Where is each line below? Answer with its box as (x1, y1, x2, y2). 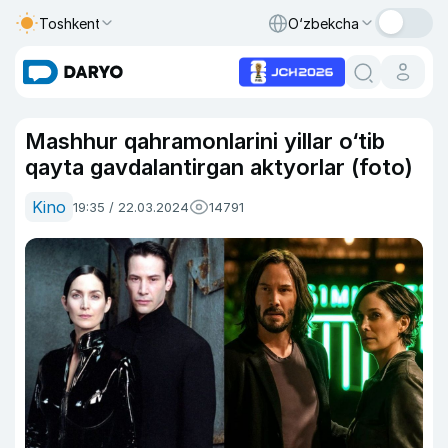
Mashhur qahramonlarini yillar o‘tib (25, 128, 385, 154)
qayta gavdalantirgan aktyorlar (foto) (25, 154, 413, 180)
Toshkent (39, 14, 101, 32)
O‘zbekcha (288, 14, 359, 32)
